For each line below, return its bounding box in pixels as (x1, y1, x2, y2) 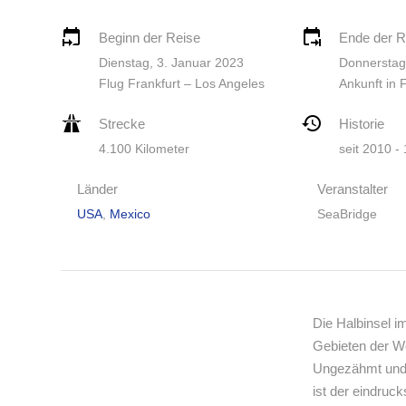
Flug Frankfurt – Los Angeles (99, 76, 265, 91)
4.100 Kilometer (99, 141, 189, 156)
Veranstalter (316, 181, 388, 197)
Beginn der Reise (99, 30, 200, 45)
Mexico (110, 207, 150, 221)
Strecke (99, 116, 145, 131)
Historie (338, 116, 384, 131)
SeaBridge (316, 207, 377, 221)
